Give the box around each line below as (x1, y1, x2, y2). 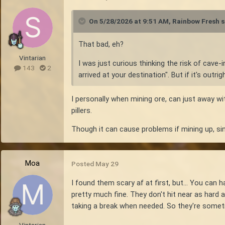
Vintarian (19, 54, 46, 62)
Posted (71, 160, 95, 168)
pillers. (71, 105, 92, 115)
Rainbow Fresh (172, 17, 219, 26)
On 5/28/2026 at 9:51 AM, (89, 17, 172, 26)
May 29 (95, 160, 119, 168)
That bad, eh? (78, 40, 124, 49)
